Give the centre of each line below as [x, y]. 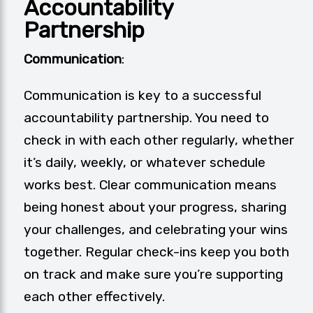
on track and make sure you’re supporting [153, 275]
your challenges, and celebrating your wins [156, 230]
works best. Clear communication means [150, 185]
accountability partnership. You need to [146, 118]
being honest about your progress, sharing [155, 208]
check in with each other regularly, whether [159, 140]
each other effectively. [94, 297]
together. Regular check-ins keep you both [156, 252]
